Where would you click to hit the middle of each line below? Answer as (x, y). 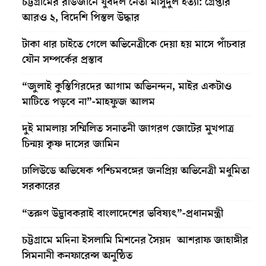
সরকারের (41, 186)
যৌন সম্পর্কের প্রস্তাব (62, 59)
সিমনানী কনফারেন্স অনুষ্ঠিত (77, 255)
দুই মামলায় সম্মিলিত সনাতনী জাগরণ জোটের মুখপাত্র (128, 128)
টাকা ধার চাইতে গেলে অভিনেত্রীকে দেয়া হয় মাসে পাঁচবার (134, 44)
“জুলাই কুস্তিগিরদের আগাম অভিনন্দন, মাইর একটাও (127, 86)
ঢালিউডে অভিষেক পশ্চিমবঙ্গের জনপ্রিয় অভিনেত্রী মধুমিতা (136, 170)
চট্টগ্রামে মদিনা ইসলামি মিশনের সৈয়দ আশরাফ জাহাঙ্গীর (135, 240)
